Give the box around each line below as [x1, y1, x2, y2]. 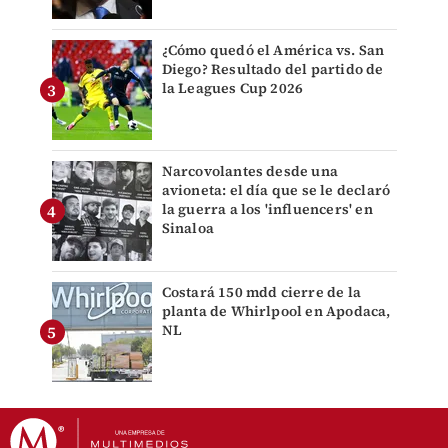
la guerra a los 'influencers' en [161, 199, 373, 220]
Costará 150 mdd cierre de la [161, 282, 362, 303]
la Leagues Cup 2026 [161, 78, 304, 99]
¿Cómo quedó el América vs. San [161, 40, 385, 61]
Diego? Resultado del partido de [161, 59, 384, 80]
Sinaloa [161, 218, 214, 239]
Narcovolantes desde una [161, 161, 339, 182]
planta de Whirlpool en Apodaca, [161, 301, 391, 322]
